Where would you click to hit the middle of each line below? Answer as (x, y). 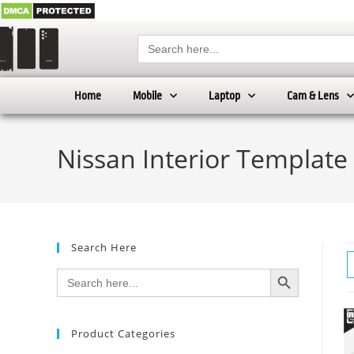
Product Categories (123, 334)
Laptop (224, 96)
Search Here (104, 248)
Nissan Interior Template (202, 159)
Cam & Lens (313, 96)
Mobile (147, 96)
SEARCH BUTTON (292, 268)
